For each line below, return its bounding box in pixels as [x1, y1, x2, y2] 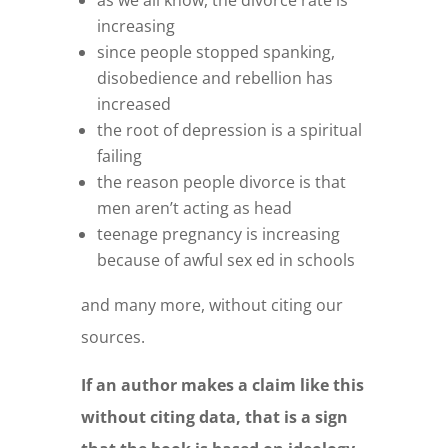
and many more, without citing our [80, 294, 343, 317]
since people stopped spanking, [96, 41, 335, 64]
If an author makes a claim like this [80, 374, 364, 397]
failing [96, 145, 142, 168]
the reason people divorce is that [96, 171, 346, 194]
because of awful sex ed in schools [96, 249, 355, 272]
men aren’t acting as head [96, 197, 292, 220]
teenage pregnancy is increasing [96, 223, 340, 246]
